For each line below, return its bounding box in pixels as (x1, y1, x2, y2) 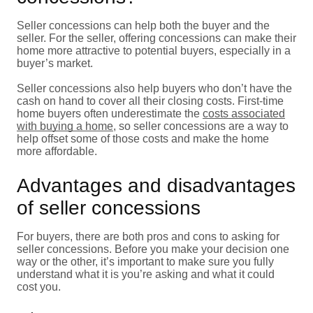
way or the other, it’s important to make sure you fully (17, 255, 274, 268)
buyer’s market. (17, 57, 93, 69)
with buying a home (17, 119, 113, 132)
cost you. (17, 280, 61, 293)
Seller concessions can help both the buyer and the (17, 19, 270, 31)
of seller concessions (17, 196, 201, 219)
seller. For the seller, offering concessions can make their (17, 31, 296, 44)
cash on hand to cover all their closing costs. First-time (17, 94, 284, 107)
